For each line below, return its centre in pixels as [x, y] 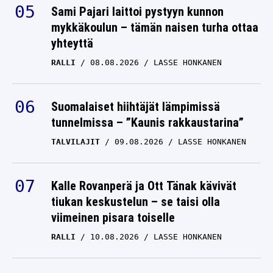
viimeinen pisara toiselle [113, 198]
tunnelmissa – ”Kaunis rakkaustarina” [147, 103]
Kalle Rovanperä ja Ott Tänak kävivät [144, 167]
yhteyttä [72, 24]
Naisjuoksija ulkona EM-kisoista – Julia [151, 262]
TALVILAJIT [76, 122]
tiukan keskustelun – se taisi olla [136, 183]
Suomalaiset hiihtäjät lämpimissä [136, 87]
